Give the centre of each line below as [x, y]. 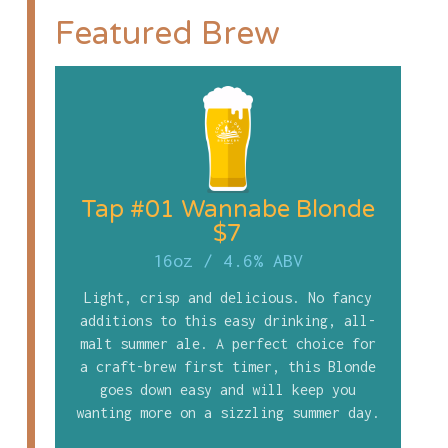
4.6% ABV [262, 261]
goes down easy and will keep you [227, 390]
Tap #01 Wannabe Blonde [227, 210]
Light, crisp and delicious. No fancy [227, 298]
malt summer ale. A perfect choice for [227, 344]
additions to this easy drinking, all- [227, 321]
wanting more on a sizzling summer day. [227, 413]
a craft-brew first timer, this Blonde [227, 367]
